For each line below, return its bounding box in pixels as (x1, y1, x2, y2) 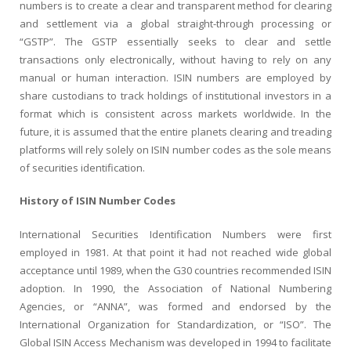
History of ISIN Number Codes (20, 194, 175, 208)
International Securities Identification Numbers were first (20, 226, 331, 241)
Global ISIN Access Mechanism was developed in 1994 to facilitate (20, 335, 331, 349)
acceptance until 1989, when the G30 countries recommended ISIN (20, 262, 331, 277)
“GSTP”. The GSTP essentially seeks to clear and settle (20, 34, 331, 49)
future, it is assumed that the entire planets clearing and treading (20, 124, 331, 139)
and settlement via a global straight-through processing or (20, 16, 331, 31)
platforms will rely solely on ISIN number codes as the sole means (20, 142, 331, 157)
